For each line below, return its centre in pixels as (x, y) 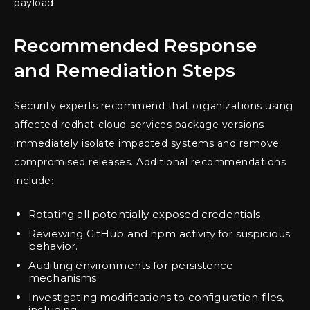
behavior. (53, 246)
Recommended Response (135, 46)
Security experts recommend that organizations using (154, 106)
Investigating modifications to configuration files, (156, 298)
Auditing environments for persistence (131, 266)
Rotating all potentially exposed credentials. (146, 215)
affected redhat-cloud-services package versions (139, 125)
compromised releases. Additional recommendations (150, 162)
